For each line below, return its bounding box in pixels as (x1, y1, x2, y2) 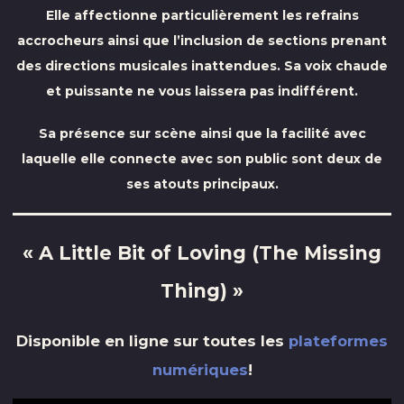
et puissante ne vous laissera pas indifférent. (46, 83, 358, 100)
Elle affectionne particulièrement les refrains (45, 7, 359, 24)
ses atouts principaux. (125, 175, 279, 192)
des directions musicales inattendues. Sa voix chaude (16, 58, 388, 75)
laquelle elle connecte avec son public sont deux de (22, 150, 382, 167)
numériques (151, 360, 248, 379)
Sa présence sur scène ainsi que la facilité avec (38, 124, 366, 142)
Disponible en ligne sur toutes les (16, 331, 289, 350)
